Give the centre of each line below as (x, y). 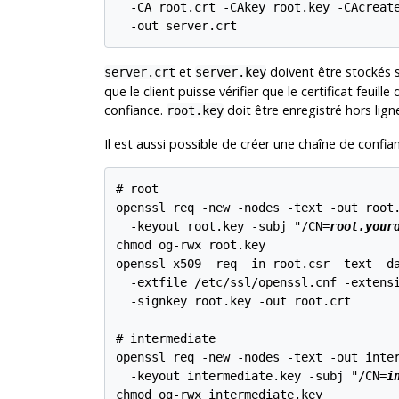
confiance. (135, 110)
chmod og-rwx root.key (191, 244)
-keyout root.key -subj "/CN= (223, 226)
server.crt (139, 72)
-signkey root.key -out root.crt (234, 301)
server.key (230, 72)
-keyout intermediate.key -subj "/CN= (252, 375)
